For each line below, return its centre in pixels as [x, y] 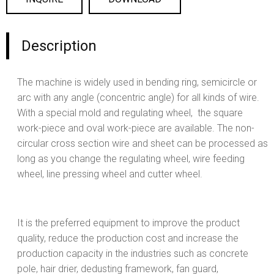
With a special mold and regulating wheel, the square [130, 113]
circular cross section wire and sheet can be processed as [143, 144]
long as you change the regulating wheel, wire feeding [131, 159]
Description [59, 46]
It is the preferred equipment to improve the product [128, 223]
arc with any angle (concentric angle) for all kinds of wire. [138, 98]
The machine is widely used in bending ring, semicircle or [137, 83]
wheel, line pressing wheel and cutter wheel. [111, 174]
